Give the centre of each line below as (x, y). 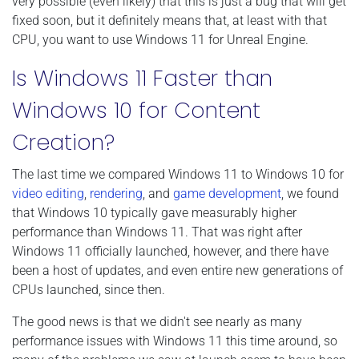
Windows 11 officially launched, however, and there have (170, 251)
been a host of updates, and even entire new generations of (177, 270)
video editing (48, 193)
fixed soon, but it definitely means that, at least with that (169, 20)
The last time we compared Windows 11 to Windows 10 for (178, 174)
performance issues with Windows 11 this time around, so (175, 341)
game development (227, 193)
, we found (310, 193)
